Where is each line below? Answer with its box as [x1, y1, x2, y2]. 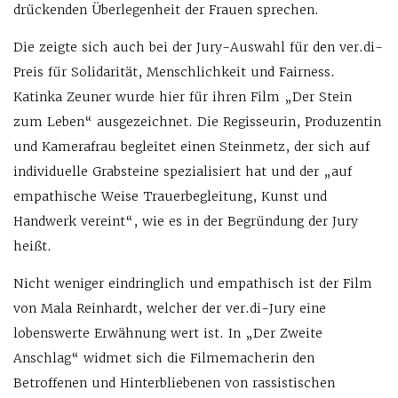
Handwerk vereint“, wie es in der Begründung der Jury [13, 213, 358, 230]
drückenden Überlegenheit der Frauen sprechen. [13, 2, 319, 19]
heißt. [13, 238, 52, 255]
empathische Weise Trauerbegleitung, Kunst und [13, 188, 327, 205]
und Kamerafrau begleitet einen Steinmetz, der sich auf [13, 139, 370, 155]
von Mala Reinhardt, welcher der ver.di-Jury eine [13, 300, 326, 317]
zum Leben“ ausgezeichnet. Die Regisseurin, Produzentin [13, 114, 381, 131]
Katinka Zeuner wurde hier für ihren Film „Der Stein [13, 89, 352, 106]
